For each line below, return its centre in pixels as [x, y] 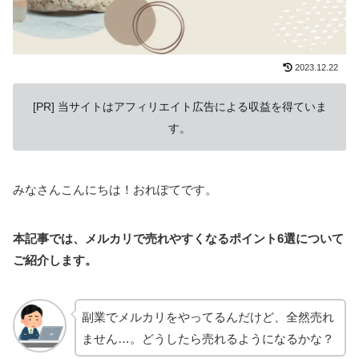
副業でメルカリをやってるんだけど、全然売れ [208, 317]
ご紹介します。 [55, 260]
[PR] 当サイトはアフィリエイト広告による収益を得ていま [179, 107]
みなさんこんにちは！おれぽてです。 [115, 189]
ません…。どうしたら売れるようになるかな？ [208, 338]
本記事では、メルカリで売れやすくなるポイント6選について [178, 239]
